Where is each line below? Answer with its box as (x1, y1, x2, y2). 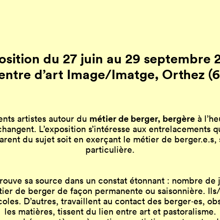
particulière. (85, 143, 135, 155)
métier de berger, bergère (89, 112, 195, 124)
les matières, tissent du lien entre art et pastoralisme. (4, 205, 216, 217)
